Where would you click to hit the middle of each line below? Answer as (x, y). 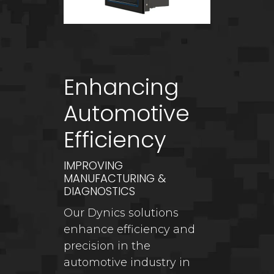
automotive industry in (127, 262)
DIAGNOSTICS (100, 191)
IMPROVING (94, 165)
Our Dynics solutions (121, 213)
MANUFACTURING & (115, 178)
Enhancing (121, 87)
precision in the (107, 246)
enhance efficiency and (130, 229)
